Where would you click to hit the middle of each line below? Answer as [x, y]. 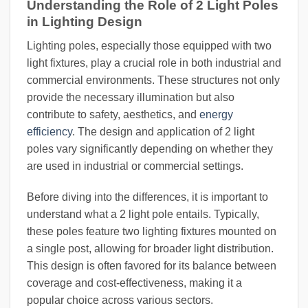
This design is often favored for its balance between [152, 266]
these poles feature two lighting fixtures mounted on [152, 232]
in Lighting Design [85, 22]
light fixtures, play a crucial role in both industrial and [154, 63]
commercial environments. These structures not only [153, 80]
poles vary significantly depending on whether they [150, 148]
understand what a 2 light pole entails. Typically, [143, 214]
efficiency [49, 131]
